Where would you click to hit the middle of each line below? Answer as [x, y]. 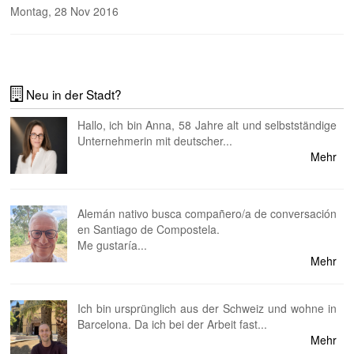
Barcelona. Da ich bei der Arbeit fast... [172, 324]
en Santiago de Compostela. [148, 230]
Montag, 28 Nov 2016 [65, 11]
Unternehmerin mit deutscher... [154, 141]
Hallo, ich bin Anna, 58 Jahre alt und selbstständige [207, 125]
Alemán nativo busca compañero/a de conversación [207, 214]
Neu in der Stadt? [73, 94]
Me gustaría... [112, 245]
